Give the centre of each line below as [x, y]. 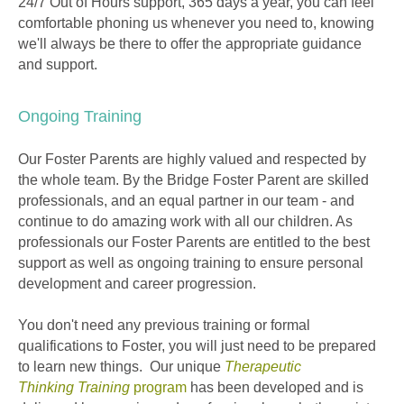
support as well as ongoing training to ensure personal [191, 263]
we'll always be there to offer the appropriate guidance [190, 44]
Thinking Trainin [70, 388]
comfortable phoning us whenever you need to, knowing [196, 23]
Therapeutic [263, 367]
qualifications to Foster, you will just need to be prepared [197, 346]
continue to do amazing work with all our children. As [185, 222]
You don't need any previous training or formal [164, 326]
